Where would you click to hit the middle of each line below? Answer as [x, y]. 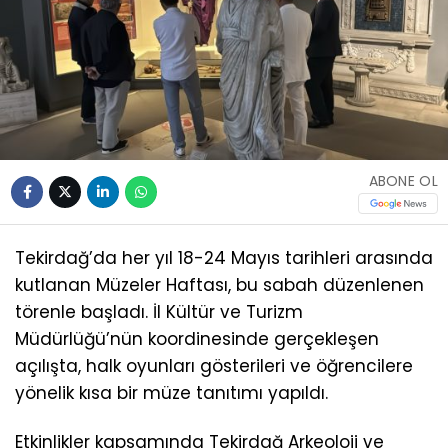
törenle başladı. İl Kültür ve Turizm [159, 312]
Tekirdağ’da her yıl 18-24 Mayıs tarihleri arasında [224, 258]
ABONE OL [403, 180]
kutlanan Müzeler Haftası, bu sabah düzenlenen [219, 285]
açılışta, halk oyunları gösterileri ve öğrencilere [214, 366]
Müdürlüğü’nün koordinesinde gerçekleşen [197, 339]
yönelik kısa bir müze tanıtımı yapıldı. [171, 393]
